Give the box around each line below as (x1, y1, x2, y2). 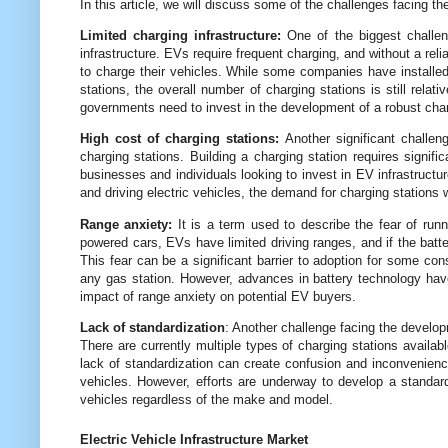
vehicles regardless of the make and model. (80, 391, 333, 407)
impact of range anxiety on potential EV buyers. (80, 288, 356, 304)
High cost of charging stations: (80, 131, 280, 147)
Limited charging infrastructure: (80, 28, 282, 44)
